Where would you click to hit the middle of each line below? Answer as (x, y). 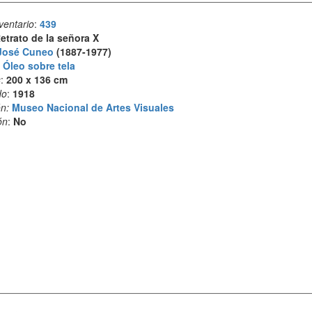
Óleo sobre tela (39, 65)
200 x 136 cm (37, 79)
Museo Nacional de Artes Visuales (93, 107)
